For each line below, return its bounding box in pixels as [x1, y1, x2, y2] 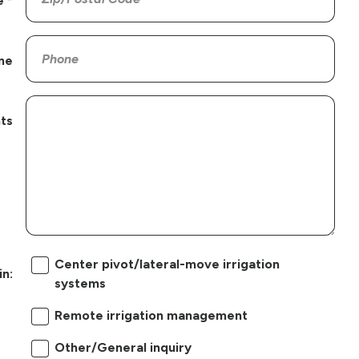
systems [54, 275, 106, 291]
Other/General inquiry [54, 339, 192, 355]
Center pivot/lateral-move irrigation [54, 256, 280, 272]
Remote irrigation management [54, 307, 248, 323]
